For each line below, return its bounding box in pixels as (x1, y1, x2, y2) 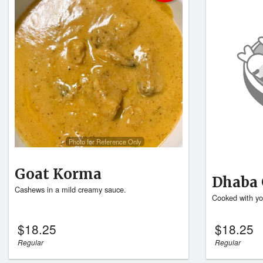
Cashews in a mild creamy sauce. (15, 184, 126, 195)
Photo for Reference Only (68, 136, 141, 146)
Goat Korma (15, 165, 102, 184)
